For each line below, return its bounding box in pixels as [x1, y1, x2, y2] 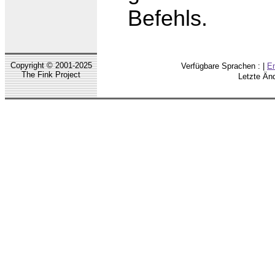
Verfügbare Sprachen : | [181, 61, 267, 71]
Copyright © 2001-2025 [10, 60, 92, 70]
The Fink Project [21, 69, 80, 79]
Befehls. [128, 6, 207, 31]
